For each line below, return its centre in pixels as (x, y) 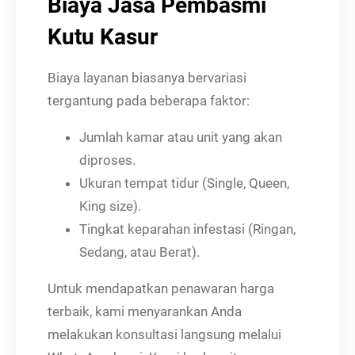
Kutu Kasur (103, 36)
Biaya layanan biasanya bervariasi (147, 77)
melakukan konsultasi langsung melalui (164, 334)
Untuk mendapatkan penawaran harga (161, 288)
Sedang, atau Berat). (139, 252)
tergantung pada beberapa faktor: (149, 100)
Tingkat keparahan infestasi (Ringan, (187, 229)
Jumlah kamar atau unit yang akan (181, 137)
